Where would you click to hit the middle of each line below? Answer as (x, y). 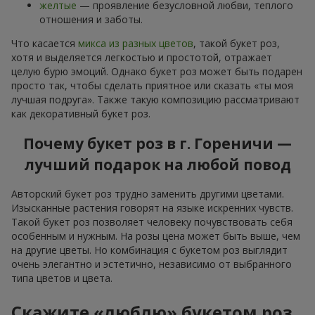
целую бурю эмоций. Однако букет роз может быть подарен (157, 71)
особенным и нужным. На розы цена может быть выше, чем (156, 236)
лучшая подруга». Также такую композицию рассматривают (155, 99)
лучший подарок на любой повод (157, 165)
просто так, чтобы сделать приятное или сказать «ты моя (152, 85)
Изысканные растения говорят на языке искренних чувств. (152, 208)
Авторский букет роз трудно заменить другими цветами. (148, 194)
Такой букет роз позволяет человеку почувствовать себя (152, 222)
